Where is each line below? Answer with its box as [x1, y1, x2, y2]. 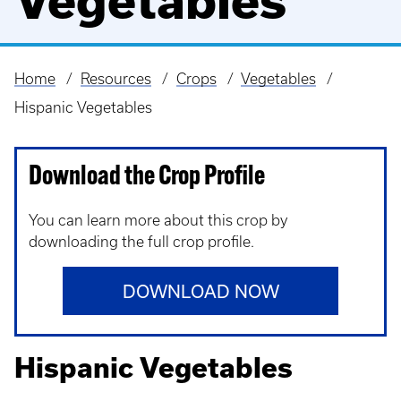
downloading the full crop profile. [29, 234, 258, 250]
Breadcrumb [14, 81, 113, 103]
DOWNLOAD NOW [122, 281, 279, 302]
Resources [80, 71, 151, 87]
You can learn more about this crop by [29, 212, 287, 228]
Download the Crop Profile [29, 164, 265, 192]
